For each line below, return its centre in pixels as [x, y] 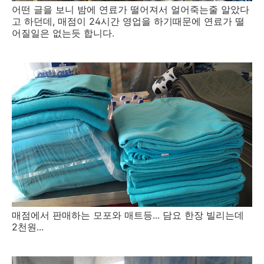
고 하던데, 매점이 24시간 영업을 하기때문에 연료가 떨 [128, 21]
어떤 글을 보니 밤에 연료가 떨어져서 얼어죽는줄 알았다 [131, 9]
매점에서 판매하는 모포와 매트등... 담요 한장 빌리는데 [128, 215]
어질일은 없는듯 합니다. [63, 33]
